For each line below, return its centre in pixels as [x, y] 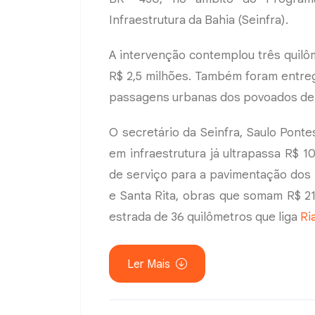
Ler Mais [150, 264]
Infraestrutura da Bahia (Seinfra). [199, 20]
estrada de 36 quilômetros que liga [205, 217]
